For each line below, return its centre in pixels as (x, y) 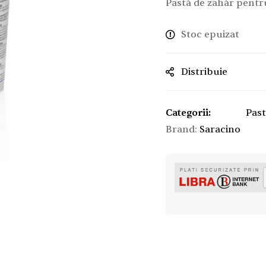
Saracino (220, 129)
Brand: (183, 129)
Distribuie (204, 72)
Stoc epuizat (210, 34)
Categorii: (188, 113)
